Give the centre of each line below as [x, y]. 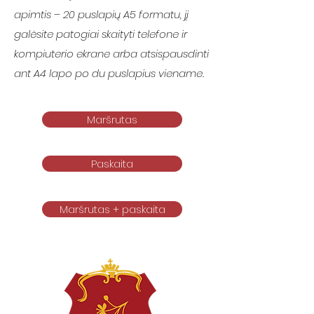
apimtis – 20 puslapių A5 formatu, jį [101, 14]
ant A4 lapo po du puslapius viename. [109, 73]
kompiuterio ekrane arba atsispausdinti [111, 54]
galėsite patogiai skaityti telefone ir [101, 34]
